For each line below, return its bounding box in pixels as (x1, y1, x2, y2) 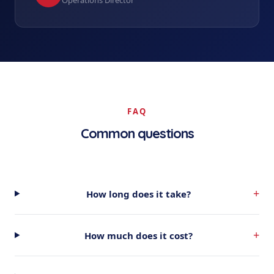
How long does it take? (86, 187, 191, 200)
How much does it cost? (84, 229, 193, 242)
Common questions (80, 125, 194, 142)
